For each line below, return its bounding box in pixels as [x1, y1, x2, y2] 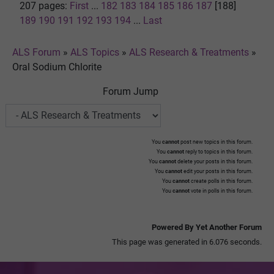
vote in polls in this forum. [190, 187, 253, 194]
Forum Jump [103, 85, 158, 97]
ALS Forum [12, 46, 63, 58]
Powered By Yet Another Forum [152, 222, 262, 232]
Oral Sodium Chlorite [12, 61, 102, 73]
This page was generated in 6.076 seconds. [112, 237, 262, 246]
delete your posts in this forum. [176, 158, 253, 165]
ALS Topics [70, 46, 119, 58]
